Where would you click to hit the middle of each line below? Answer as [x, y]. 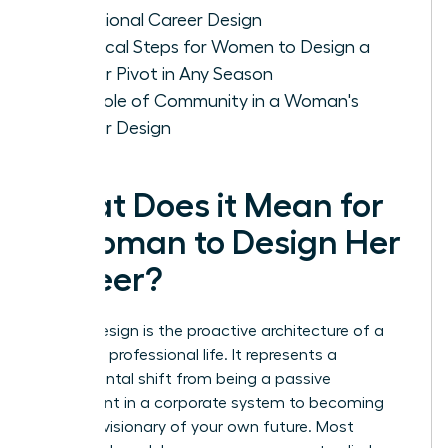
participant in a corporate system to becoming [210, 402]
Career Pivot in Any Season [165, 73]
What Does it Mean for [210, 205]
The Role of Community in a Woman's [208, 100]
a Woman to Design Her [219, 242]
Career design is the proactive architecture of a [210, 330]
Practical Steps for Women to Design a [213, 46]
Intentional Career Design [159, 19]
